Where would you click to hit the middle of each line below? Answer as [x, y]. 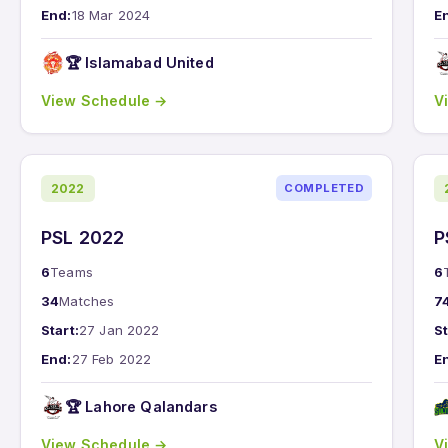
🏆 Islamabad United [139, 63]
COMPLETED [324, 188]
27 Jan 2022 [119, 329]
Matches [87, 300]
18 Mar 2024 [111, 14]
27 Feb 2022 [111, 358]
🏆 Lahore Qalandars [141, 407]
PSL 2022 [83, 237]
